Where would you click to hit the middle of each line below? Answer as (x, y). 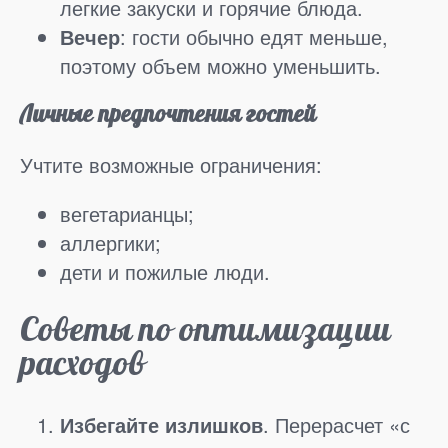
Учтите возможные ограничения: (171, 164)
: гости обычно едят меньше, (254, 36)
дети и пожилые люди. (165, 271)
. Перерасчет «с (336, 425)
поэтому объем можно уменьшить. (220, 65)
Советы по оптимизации (205, 330)
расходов (82, 364)
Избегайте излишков (161, 425)
